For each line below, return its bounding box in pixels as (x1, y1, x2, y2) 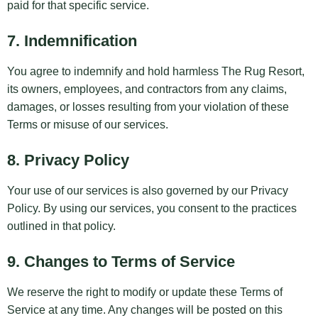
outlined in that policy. (7, 220, 116, 233)
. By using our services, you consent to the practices (38, 202, 297, 215)
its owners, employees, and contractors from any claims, (7, 83, 287, 96)
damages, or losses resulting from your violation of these (7, 101, 289, 114)
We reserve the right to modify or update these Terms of (7, 286, 283, 299)
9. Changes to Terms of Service (7, 253, 235, 271)
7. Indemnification (7, 32, 137, 50)
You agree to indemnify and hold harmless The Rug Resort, (7, 65, 305, 78)
